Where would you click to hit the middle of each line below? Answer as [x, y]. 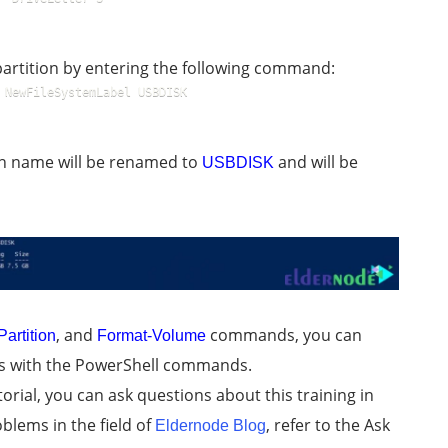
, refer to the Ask [328, 425]
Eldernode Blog [210, 425]
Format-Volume [151, 335]
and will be [316, 161]
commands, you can [284, 335]
